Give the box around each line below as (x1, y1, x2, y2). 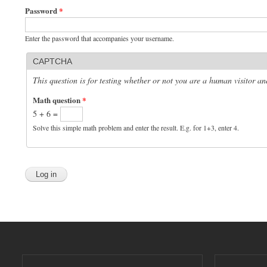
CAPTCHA (33, 56, 72, 66)
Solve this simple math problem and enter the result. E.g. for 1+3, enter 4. (33, 122, 239, 132)
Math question (33, 94, 82, 105)
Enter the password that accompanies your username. (25, 33, 174, 43)
